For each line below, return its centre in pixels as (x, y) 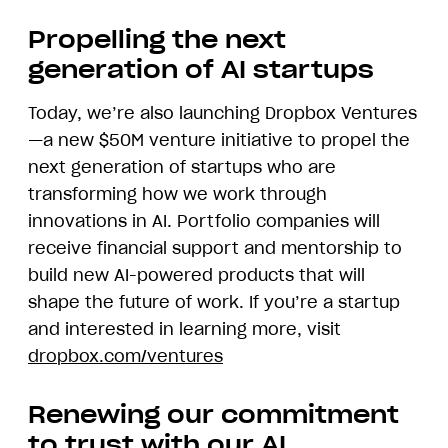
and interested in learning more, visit (184, 328)
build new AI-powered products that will (196, 274)
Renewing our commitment (213, 414)
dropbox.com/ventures (125, 355)
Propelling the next (157, 39)
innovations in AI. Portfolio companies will (204, 220)
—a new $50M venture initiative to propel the (219, 139)
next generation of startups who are (182, 166)
